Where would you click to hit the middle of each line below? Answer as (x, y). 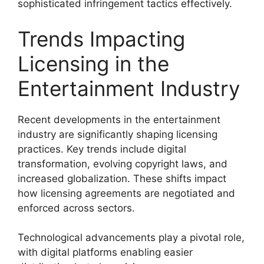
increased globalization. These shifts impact (122, 178)
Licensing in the (93, 63)
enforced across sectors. (76, 208)
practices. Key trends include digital (102, 149)
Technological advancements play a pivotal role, (131, 237)
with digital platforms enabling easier (105, 252)
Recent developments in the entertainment (119, 119)
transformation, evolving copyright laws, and (123, 164)
